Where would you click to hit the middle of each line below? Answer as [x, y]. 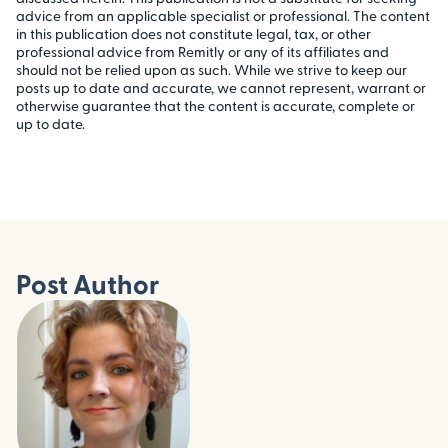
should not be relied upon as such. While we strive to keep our [211, 69]
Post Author [87, 282]
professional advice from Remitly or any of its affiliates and [202, 51]
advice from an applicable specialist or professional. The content [223, 15]
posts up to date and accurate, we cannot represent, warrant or [221, 87]
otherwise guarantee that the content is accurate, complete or [215, 105]
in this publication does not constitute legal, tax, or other [193, 33]
